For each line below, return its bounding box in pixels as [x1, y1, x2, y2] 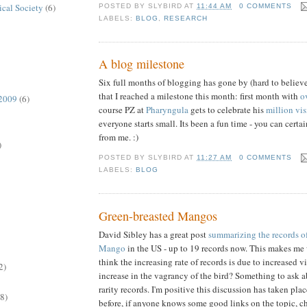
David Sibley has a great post [99, 228, 208, 241]
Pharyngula [146, 103, 191, 116]
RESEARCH [164, 14, 208, 22]
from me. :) [99, 131, 138, 144]
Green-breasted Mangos [99, 207, 217, 224]
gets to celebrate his [191, 103, 266, 116]
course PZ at [99, 103, 146, 116]
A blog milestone [99, 56, 184, 73]
